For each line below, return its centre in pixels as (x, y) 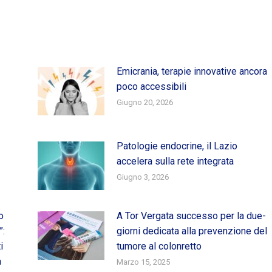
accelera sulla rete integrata (175, 161)
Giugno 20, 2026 (144, 102)
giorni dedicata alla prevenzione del (192, 231)
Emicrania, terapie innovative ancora (192, 71)
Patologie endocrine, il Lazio (177, 146)
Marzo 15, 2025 (143, 262)
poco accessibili (151, 86)
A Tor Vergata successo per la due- (191, 216)
